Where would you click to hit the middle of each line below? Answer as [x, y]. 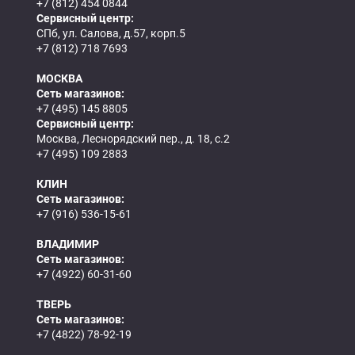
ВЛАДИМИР [68, 244]
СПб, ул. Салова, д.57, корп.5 [111, 33]
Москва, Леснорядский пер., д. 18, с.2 [133, 138]
